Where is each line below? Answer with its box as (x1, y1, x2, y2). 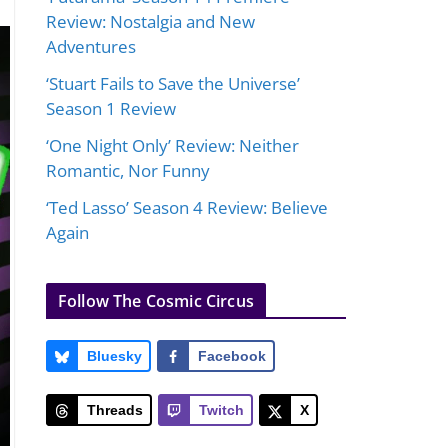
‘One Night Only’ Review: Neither (46, 134, 299, 158)
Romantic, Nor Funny (46, 159, 210, 183)
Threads (87, 402, 143, 419)
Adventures (46, 35, 136, 59)
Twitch (199, 402, 244, 419)
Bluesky (87, 348, 142, 365)
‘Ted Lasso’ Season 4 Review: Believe (46, 196, 328, 220)
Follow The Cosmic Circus (58, 290, 254, 313)
